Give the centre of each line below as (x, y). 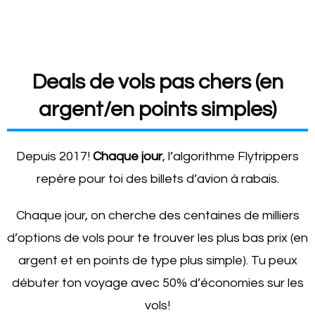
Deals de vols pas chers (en (157, 82)
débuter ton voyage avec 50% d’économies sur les (157, 283)
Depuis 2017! (54, 156)
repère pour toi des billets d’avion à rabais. (157, 179)
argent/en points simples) (157, 109)
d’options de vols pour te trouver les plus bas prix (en (157, 238)
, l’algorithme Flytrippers (231, 156)
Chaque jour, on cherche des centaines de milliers (157, 216)
